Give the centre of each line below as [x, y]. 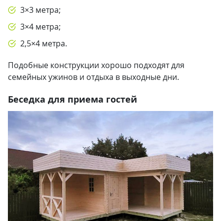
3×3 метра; [40, 10]
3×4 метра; [40, 27]
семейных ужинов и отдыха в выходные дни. [93, 77]
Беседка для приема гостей [73, 99]
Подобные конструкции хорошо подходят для [96, 65]
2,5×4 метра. [44, 43]
